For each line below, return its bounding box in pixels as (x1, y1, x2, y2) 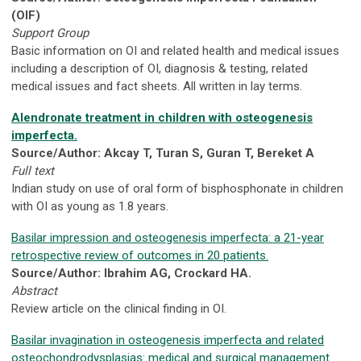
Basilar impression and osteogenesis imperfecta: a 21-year (11, 230, 324, 246)
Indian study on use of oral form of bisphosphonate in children (11, 181, 343, 197)
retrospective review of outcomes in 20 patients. (11, 248, 268, 263)
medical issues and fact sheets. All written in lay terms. (11, 79, 302, 94)
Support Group (11, 26, 89, 41)
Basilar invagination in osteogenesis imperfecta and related (11, 333, 324, 348)
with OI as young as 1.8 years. (11, 199, 168, 214)
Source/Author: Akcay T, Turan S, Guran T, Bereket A (11, 146, 314, 161)
